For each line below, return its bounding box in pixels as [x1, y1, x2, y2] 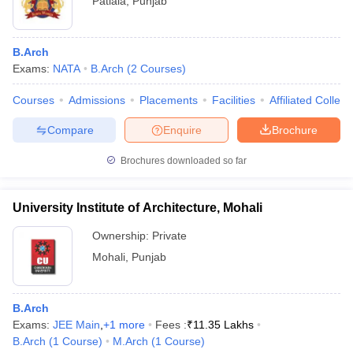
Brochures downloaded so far [118, 155, 247, 166]
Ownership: [92, 229, 152, 242]
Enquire [163, 123, 202, 136]
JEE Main [53, 318, 100, 331]
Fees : [155, 318, 187, 331]
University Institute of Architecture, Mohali [13, 201, 262, 214]
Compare [46, 123, 94, 136]
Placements [139, 94, 198, 106]
